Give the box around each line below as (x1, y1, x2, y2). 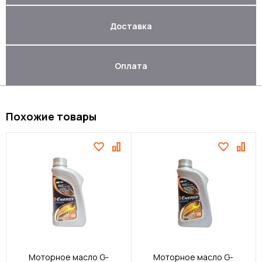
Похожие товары (6, 109, 96, 124)
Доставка (110, 20, 152, 32)
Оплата (115, 60, 147, 71)
